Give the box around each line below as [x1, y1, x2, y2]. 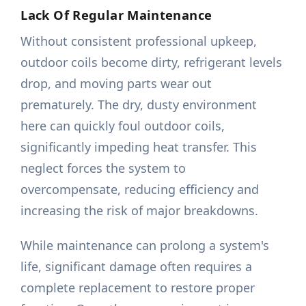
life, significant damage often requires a [20, 258, 253, 275]
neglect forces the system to [20, 160, 186, 177]
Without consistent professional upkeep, [20, 33, 258, 50]
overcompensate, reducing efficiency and [20, 181, 260, 198]
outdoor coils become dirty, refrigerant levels [20, 54, 283, 71]
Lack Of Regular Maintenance [20, 6, 212, 24]
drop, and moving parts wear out [20, 75, 212, 92]
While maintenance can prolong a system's [20, 237, 270, 254]
